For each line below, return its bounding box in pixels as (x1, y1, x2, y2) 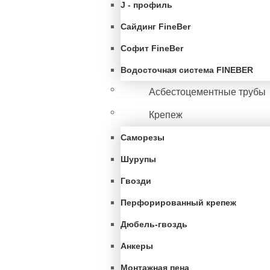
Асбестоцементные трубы (149, 87, 266, 97)
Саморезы (121, 133, 165, 142)
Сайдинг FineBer (121, 22, 190, 31)
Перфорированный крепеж (121, 198, 236, 207)
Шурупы (121, 154, 156, 164)
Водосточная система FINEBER (121, 65, 253, 75)
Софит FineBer (121, 43, 183, 53)
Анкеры (121, 241, 153, 251)
